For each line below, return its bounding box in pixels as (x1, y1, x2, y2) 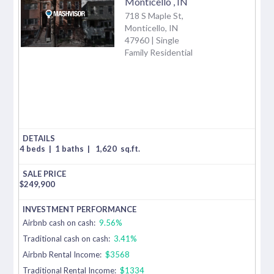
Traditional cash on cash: (23, 233, 111, 243)
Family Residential (125, 46, 193, 57)
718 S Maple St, (125, 10, 183, 21)
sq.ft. (120, 143, 141, 154)
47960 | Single (125, 34, 179, 45)
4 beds (20, 143, 48, 154)
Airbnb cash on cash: (23, 217, 98, 228)
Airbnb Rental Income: (23, 249, 104, 259)
